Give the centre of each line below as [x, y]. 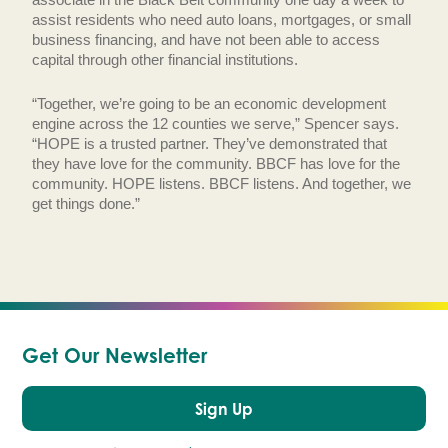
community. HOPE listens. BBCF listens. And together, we [221, 183]
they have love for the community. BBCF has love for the [216, 163]
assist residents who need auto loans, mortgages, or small [221, 19]
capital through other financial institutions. [165, 59]
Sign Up [224, 408]
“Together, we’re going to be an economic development [209, 103]
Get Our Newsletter [115, 355]
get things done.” [86, 203]
